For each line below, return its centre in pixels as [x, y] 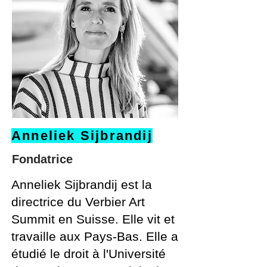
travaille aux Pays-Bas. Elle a [95, 236]
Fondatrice [42, 159]
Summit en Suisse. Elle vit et [93, 219]
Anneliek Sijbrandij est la [82, 184]
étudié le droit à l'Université [89, 254]
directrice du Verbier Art [78, 202]
